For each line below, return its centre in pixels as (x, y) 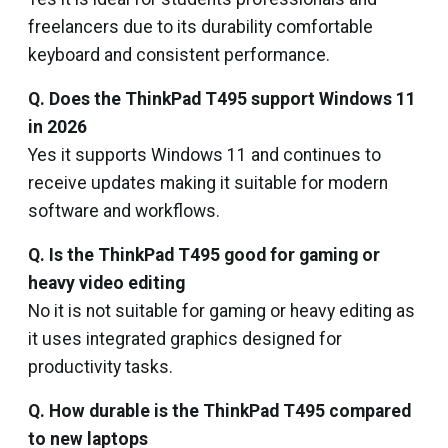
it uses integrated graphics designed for (185, 339)
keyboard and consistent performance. (179, 55)
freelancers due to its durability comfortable (200, 27)
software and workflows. (124, 211)
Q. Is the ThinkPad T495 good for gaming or (204, 255)
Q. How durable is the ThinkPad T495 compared (219, 411)
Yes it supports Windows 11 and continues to (204, 155)
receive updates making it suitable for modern (208, 183)
